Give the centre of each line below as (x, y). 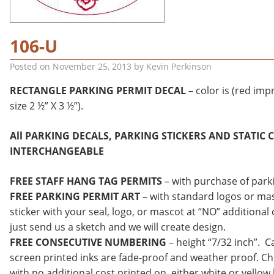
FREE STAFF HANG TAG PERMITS (86, 181)
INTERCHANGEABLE (57, 151)
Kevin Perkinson (179, 66)
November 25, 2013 (92, 66)
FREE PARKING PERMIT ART (75, 196)
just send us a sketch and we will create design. (118, 227)
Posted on (31, 66)
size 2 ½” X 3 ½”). (46, 106)
